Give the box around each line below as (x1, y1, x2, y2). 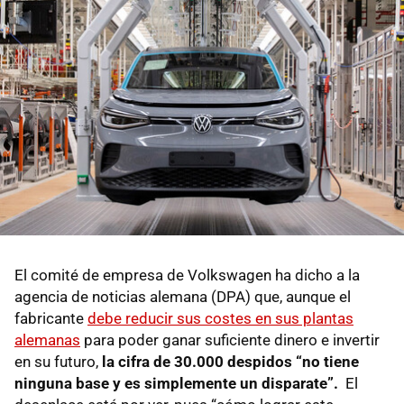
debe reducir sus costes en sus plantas (87, 309, 353, 328)
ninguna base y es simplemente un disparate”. (14, 374, 338, 393)
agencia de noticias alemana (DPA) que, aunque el (14, 288, 351, 307)
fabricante (14, 309, 87, 328)
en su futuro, (14, 353, 102, 372)
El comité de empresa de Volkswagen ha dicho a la (14, 266, 360, 285)
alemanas (14, 331, 80, 350)
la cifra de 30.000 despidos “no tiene (102, 353, 359, 372)
